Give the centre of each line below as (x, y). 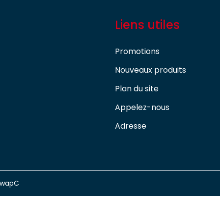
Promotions (137, 52)
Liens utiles (147, 25)
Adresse (131, 126)
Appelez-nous (142, 108)
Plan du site (137, 89)
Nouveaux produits (151, 70)
